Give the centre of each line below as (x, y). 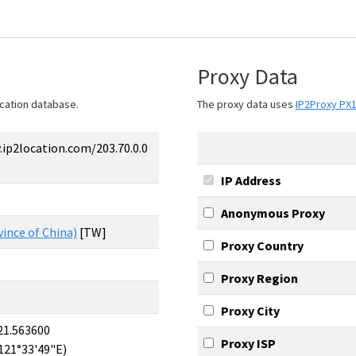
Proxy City (250, 311)
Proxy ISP (248, 343)
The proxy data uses (246, 104)
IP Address (251, 180)
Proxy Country (262, 246)
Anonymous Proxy (273, 213)
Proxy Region (259, 278)
